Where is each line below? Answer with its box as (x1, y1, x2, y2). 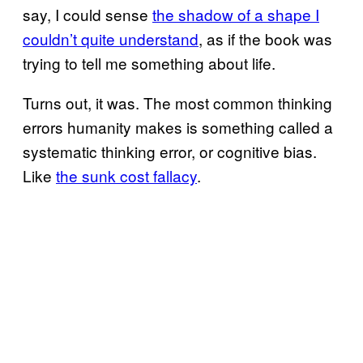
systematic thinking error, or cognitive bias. (23, 140, 317, 162)
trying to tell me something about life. (23, 52, 275, 74)
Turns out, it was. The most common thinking (23, 92, 332, 113)
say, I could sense (23, 3, 152, 25)
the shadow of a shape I (152, 3, 319, 25)
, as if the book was (199, 28, 332, 49)
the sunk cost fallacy (56, 164, 197, 186)
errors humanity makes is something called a (23, 116, 333, 138)
